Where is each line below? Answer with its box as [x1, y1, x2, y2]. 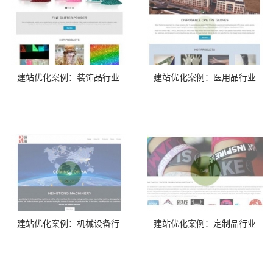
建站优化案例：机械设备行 [17, 219, 119, 229]
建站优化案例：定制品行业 [154, 219, 256, 229]
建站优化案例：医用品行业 [154, 73, 256, 83]
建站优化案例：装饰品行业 [17, 73, 119, 83]
